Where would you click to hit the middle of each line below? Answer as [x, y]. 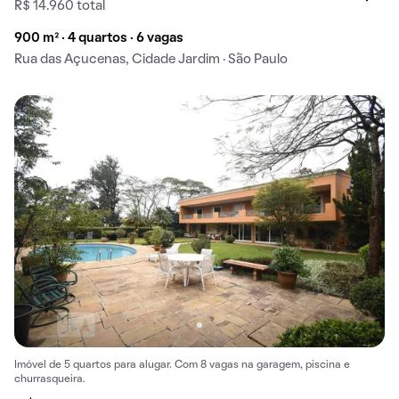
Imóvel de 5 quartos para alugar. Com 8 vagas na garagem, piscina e [182, 365]
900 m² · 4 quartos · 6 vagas [99, 38]
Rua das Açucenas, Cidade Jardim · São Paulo [151, 59]
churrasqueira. [50, 379]
